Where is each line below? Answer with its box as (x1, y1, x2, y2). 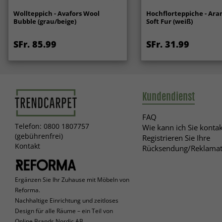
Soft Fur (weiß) (146, 17, 193, 26)
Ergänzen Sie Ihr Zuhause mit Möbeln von (15, 175, 129, 184)
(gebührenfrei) (15, 131, 63, 141)
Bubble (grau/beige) (13, 17, 76, 26)
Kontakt (15, 141, 40, 151)
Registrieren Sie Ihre (142, 132, 210, 143)
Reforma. (15, 185, 40, 194)
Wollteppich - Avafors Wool (13, 9, 100, 18)
